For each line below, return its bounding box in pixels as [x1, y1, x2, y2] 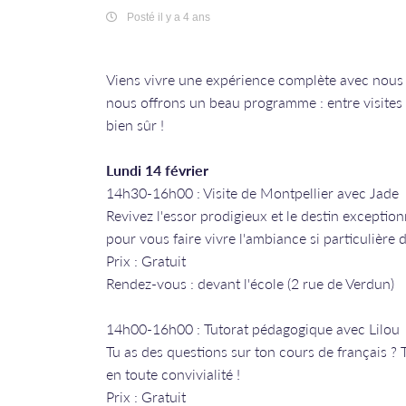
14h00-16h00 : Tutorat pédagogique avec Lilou [106, 318, 400, 339]
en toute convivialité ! [106, 363, 240, 384]
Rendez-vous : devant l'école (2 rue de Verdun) [106, 273, 394, 294]
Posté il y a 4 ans [127, 11, 210, 24]
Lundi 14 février [106, 159, 208, 180]
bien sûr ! [106, 114, 164, 135]
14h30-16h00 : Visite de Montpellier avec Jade [106, 182, 399, 203]
